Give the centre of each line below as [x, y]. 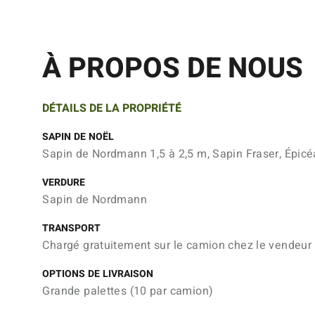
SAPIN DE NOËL [78, 137]
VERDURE [64, 182]
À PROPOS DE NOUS [173, 69]
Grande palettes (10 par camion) [128, 291]
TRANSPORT [72, 228]
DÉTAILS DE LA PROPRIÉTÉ [112, 108]
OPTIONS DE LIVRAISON [98, 274]
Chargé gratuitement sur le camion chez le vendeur [177, 245]
